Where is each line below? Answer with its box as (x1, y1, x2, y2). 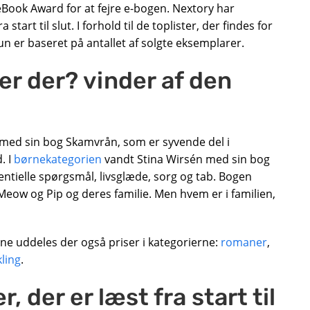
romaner (221, 234, 267, 250)
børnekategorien (14, 151, 102, 167)
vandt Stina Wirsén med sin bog (102, 151, 270, 167)
